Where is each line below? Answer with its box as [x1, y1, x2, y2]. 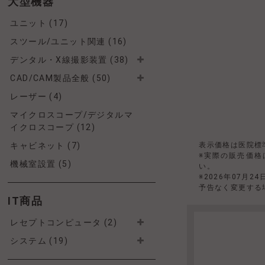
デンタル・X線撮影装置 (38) [10, 55, 129, 64]
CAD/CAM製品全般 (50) [10, 73, 111, 83]
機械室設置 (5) [10, 159, 72, 169]
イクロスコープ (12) [10, 122, 96, 132]
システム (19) [10, 236, 69, 245]
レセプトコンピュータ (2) [10, 218, 118, 227]
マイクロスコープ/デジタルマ [10, 110, 134, 119]
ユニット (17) [10, 18, 69, 28]
